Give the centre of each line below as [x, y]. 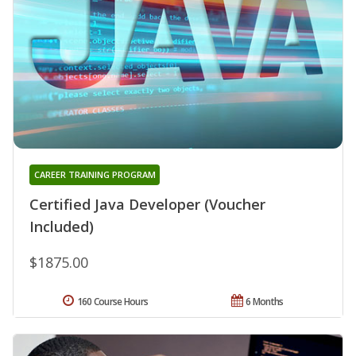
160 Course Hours [112, 302]
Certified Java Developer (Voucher [147, 205]
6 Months [265, 302]
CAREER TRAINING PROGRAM [95, 175]
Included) [62, 227]
